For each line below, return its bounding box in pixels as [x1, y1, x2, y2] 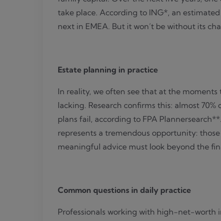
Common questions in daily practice [58, 185, 191, 195]
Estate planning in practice [58, 65, 158, 75]
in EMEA [76, 21, 108, 32]
